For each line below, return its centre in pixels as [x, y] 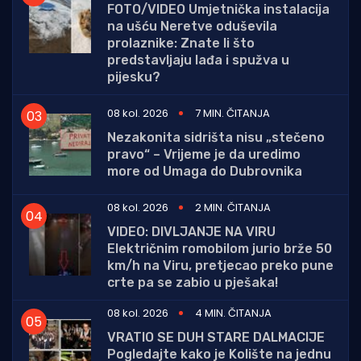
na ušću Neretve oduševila [192, 27]
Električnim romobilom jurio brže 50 [220, 249]
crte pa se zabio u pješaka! [193, 283]
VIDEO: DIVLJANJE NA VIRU [191, 232]
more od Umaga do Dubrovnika [205, 172]
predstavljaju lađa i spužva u [198, 60]
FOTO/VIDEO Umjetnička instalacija [218, 10]
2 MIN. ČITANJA [233, 208]
